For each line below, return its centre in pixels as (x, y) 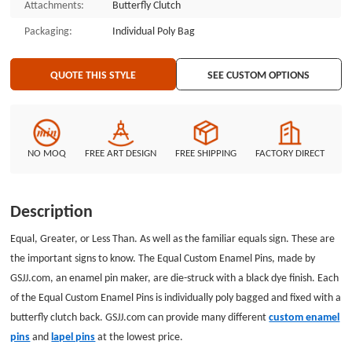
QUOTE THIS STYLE (93, 74)
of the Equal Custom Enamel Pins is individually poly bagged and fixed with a (176, 297)
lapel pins (73, 336)
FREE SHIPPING (206, 152)
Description (52, 211)
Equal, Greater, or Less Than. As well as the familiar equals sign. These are (173, 238)
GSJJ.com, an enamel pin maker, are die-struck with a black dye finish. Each (175, 277)
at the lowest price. (139, 336)
